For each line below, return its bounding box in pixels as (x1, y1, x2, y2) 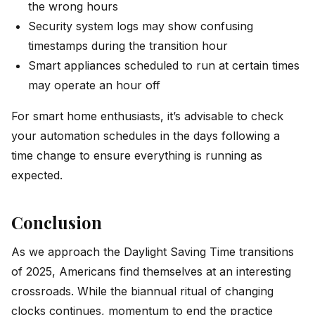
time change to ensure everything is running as (11, 148, 262, 163)
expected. (11, 168, 63, 183)
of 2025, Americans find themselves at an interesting (11, 264, 291, 279)
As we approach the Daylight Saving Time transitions (11, 245, 294, 259)
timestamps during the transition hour (28, 39, 228, 53)
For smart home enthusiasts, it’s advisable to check (11, 109, 283, 124)
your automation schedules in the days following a (11, 129, 280, 143)
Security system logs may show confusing (28, 19, 253, 34)
